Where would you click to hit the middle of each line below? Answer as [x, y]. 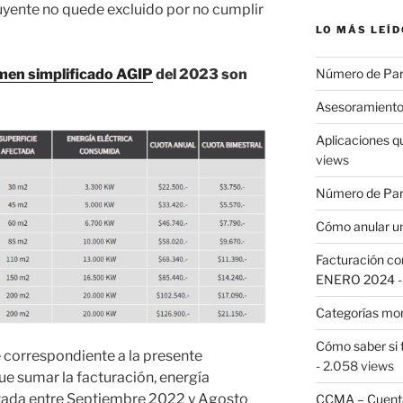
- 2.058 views [354, 365]
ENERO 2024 [355, 279]
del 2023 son [200, 74]
